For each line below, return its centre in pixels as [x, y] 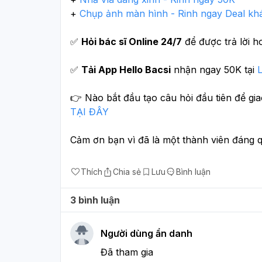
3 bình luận [95, 200]
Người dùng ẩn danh [146, 233]
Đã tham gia [128, 252]
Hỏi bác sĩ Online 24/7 [132, 41]
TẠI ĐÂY [91, 111]
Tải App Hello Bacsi [126, 69]
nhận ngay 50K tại [214, 69]
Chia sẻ [127, 171]
